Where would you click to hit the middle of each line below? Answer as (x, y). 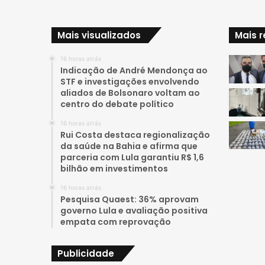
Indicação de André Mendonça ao (134, 70)
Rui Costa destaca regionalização (135, 135)
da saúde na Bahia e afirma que (129, 146)
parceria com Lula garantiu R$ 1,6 (132, 157)
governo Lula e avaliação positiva (134, 211)
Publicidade (86, 253)
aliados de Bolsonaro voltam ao (130, 93)
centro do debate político (117, 104)
